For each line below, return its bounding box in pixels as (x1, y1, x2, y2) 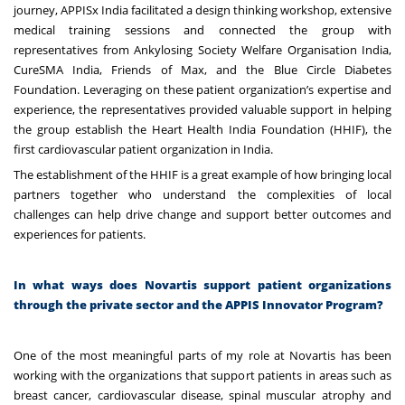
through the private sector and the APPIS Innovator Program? (14, 296, 383, 313)
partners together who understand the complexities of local (14, 185, 391, 202)
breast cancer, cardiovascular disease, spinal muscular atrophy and (14, 386, 391, 403)
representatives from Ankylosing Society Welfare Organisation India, (14, 41, 391, 58)
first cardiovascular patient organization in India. (14, 140, 276, 157)
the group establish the (14, 120, 152, 137)
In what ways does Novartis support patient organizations (14, 276, 391, 293)
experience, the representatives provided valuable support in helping (14, 100, 391, 118)
